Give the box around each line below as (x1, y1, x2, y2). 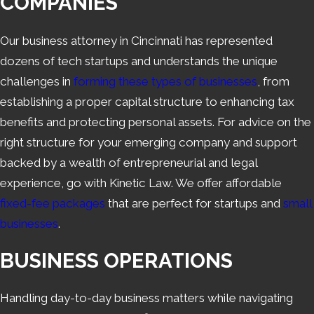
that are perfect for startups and (105, 196, 283, 210)
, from (257, 74, 289, 88)
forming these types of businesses (74, 74, 257, 88)
